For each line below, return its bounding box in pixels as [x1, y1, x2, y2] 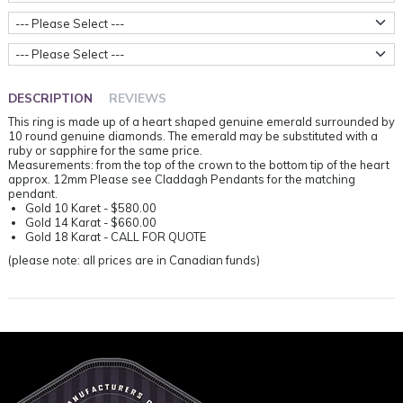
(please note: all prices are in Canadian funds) [8, 252, 260, 267]
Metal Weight [7, 41, 79, 57]
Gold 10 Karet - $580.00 [25, 201, 157, 216]
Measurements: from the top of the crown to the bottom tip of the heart [8, 157, 390, 173]
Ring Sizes [7, 11, 66, 26]
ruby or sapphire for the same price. [8, 143, 202, 158]
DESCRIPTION [8, 90, 93, 108]
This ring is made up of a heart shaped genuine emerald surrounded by [8, 114, 395, 130]
